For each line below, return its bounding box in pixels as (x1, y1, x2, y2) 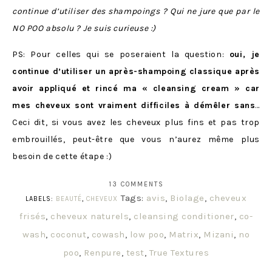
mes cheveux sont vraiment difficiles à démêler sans (12, 100, 256, 110)
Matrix (169, 228, 199, 240)
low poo (129, 228, 164, 240)
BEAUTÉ (56, 194, 82, 203)
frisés (19, 210, 46, 222)
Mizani (203, 228, 234, 240)
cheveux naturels (50, 210, 129, 222)
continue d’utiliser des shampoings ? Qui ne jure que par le (12, 5, 260, 16)
